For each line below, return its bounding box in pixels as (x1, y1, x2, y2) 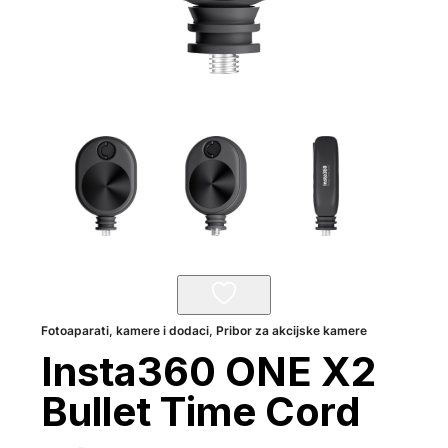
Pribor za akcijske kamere (216, 323, 368, 338)
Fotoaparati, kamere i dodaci (41, 323, 210, 338)
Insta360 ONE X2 (41, 347, 377, 396)
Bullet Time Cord (41, 387, 362, 436)
